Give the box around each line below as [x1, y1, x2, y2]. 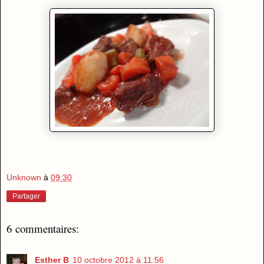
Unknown [6, 173, 41, 183]
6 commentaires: [6, 221, 79, 236]
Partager [12, 192, 40, 201]
